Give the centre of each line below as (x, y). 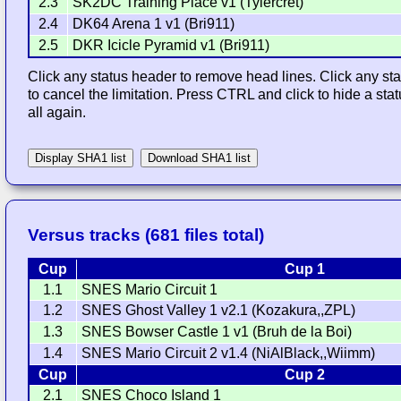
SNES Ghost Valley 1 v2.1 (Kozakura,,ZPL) (219, 310)
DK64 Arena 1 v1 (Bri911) (154, 24)
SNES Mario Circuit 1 (150, 289)
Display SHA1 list (81, 158)
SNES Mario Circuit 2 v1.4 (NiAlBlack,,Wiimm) (229, 353)
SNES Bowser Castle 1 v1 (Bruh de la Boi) (217, 331)
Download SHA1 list (200, 158)
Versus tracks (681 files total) (146, 235)
